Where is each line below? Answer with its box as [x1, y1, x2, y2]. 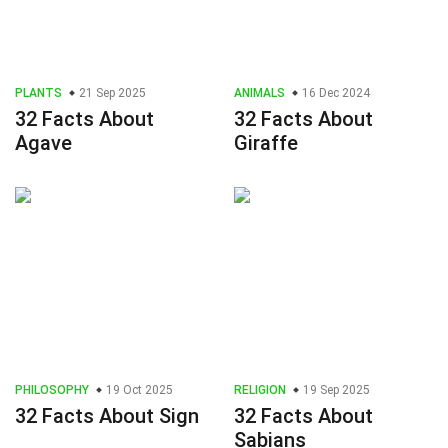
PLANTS [15, 86, 62, 101]
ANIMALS [234, 86, 285, 101]
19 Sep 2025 [300, 383, 370, 398]
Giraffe [234, 131, 298, 156]
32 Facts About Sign [15, 404, 199, 429]
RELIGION [234, 383, 286, 398]
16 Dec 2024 [299, 86, 370, 101]
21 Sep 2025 [76, 86, 146, 101]
